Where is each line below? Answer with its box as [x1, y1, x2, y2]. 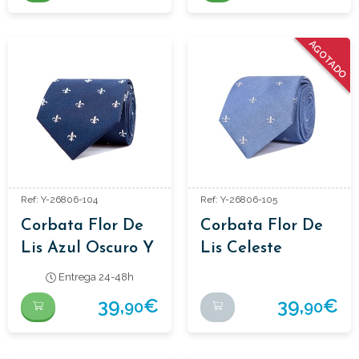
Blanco [21, 263, 71, 280]
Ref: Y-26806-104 [21, 194, 98, 206]
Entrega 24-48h [55, 271, 134, 284]
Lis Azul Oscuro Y [21, 240, 154, 257]
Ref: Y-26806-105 [200, 194, 277, 206]
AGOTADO [306, 38, 350, 82]
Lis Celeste [200, 240, 282, 257]
